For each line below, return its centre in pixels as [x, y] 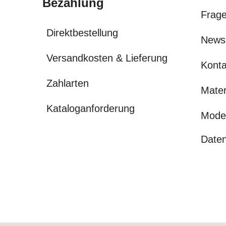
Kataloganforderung [91, 108]
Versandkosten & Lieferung [107, 58]
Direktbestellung [82, 33]
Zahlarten [68, 83]
